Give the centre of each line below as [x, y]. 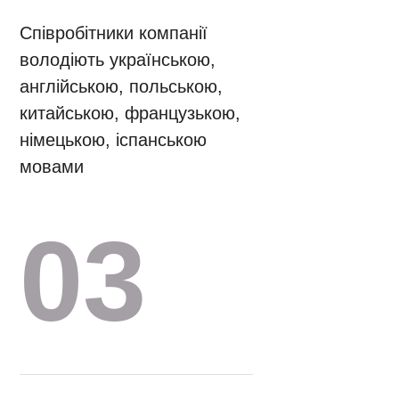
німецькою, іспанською [114, 139]
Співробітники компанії [114, 33]
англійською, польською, [122, 86]
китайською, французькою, [130, 113]
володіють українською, [118, 59]
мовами [52, 166]
